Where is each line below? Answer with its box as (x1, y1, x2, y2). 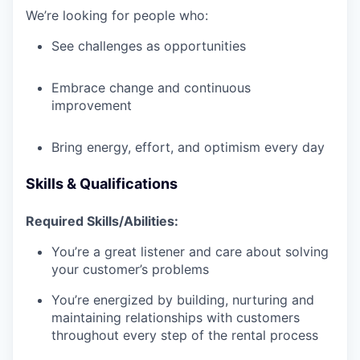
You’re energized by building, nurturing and (51, 292, 314, 309)
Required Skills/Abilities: (26, 213, 178, 230)
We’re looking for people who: (26, 7, 208, 24)
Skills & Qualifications (26, 175, 178, 193)
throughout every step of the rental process (51, 327, 318, 344)
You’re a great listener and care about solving (51, 243, 329, 260)
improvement (51, 97, 132, 114)
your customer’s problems (51, 261, 209, 278)
